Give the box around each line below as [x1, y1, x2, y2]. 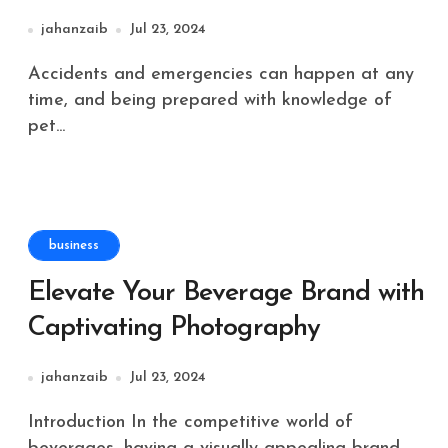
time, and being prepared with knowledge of [28, 91, 392, 110]
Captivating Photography [28, 315, 320, 342]
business [49, 239, 99, 252]
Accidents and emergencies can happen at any [28, 65, 41, 84]
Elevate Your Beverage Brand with [28, 280, 424, 307]
